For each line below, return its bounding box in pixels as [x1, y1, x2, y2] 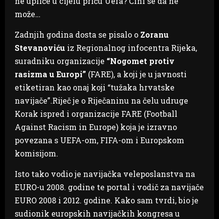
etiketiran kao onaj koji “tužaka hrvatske [15, 82, 175, 92]
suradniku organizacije [15, 55, 107, 66]
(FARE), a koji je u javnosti [86, 68, 187, 79]
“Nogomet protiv [107, 55, 175, 66]
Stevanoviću [15, 42, 65, 53]
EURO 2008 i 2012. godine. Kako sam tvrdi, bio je [15, 195, 198, 205]
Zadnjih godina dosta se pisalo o [15, 29, 140, 40]
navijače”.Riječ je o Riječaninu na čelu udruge [15, 95, 188, 106]
